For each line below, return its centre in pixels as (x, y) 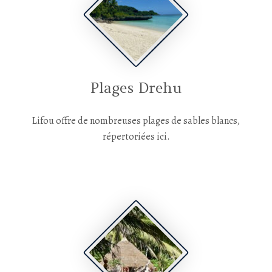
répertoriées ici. (136, 137)
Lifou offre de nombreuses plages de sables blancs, (136, 121)
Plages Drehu (136, 88)
